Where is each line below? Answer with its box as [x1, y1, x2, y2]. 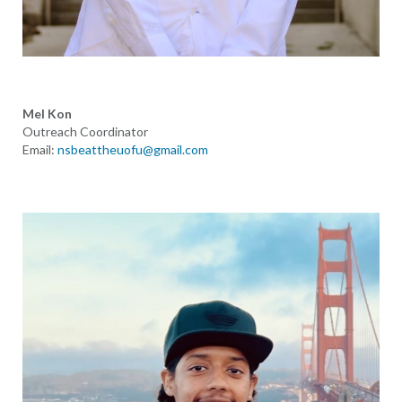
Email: [22, 142, 57, 158]
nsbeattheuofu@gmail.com [57, 142, 208, 158]
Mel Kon [22, 106, 72, 122]
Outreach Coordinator [22, 124, 148, 140]
